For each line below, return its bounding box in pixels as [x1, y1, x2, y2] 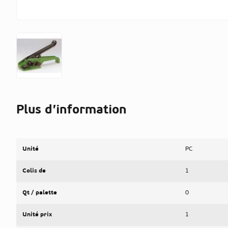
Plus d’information [16, 104, 127, 117]
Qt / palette [22, 189, 57, 196]
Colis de [22, 167, 46, 174]
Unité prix [22, 211, 52, 218]
